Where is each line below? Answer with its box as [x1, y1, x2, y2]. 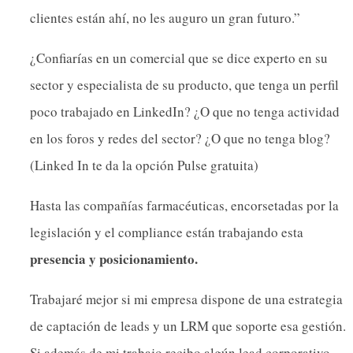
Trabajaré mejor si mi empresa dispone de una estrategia [30, 289, 343, 308]
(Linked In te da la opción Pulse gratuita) [30, 155, 258, 174]
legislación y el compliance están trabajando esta [30, 222, 303, 241]
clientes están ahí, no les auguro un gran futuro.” [30, 8, 300, 27]
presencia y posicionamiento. [30, 248, 198, 269]
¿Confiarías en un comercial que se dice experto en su [30, 48, 328, 67]
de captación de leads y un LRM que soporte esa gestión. [30, 316, 346, 335]
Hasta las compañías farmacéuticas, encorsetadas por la [30, 195, 339, 214]
